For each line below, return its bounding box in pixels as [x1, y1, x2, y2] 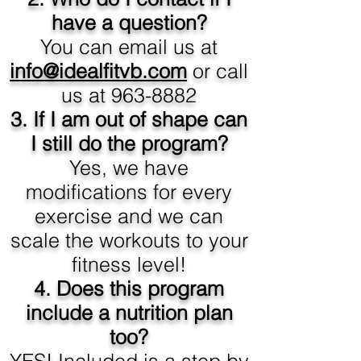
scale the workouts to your [10, 228, 248, 252]
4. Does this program [34, 276, 224, 301]
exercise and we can [35, 204, 223, 228]
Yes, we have [69, 156, 189, 180]
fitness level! [72, 252, 186, 276]
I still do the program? [30, 131, 228, 156]
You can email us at [40, 35, 218, 59]
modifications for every [26, 180, 232, 204]
